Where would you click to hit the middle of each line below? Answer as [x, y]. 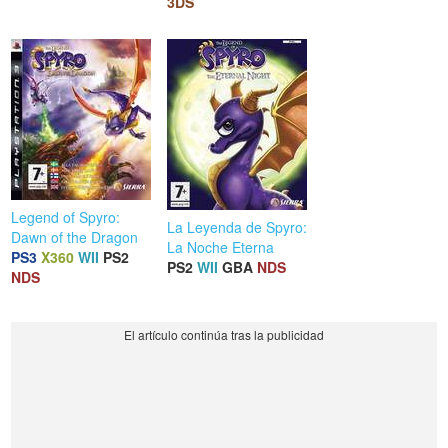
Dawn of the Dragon [75, 236]
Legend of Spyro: [66, 216]
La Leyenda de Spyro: [237, 226]
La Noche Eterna [221, 246]
